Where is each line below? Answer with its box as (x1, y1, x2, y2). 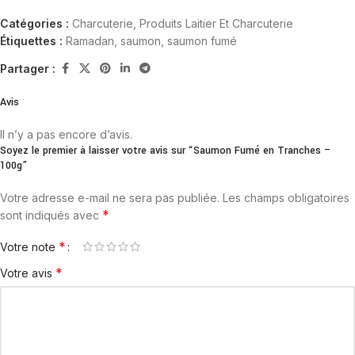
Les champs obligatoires (223, 191, 349, 204)
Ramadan (66, 34, 114, 48)
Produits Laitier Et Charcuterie (139, 17, 293, 30)
